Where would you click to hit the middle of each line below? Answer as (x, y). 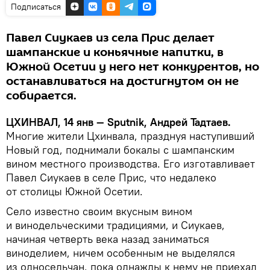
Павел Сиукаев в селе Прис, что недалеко (111, 178)
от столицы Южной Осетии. (74, 192)
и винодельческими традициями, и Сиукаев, (115, 225)
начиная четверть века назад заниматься (108, 239)
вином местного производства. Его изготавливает (130, 164)
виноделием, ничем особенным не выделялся (121, 253)
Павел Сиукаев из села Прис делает (110, 38)
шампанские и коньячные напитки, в (115, 53)
